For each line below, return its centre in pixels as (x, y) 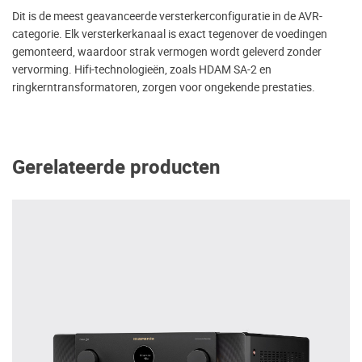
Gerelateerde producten (116, 167)
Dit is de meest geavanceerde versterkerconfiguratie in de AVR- (167, 16)
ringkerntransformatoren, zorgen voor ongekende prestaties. (164, 87)
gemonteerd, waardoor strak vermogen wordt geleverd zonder (167, 51)
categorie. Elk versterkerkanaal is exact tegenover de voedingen (170, 34)
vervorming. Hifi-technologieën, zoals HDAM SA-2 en (142, 69)
